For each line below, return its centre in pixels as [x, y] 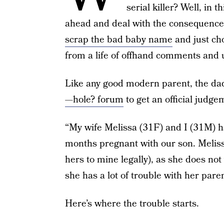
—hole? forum [94, 100]
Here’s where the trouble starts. [132, 204]
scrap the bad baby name [118, 40]
